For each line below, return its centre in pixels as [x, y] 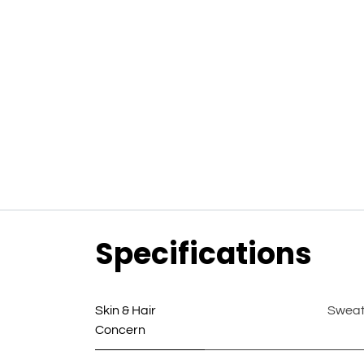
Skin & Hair [126, 311]
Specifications [204, 254]
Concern [120, 330]
